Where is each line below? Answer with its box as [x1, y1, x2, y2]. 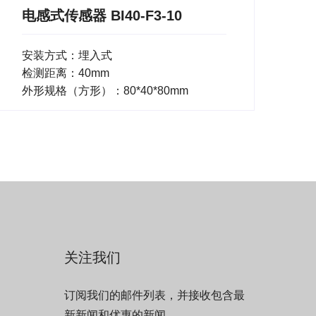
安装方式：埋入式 [22, 49, 112, 62]
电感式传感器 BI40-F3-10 [22, 8, 182, 24]
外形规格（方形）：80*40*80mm [22, 85, 188, 97]
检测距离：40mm [22, 67, 109, 80]
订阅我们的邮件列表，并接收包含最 [64, 289, 245, 302]
